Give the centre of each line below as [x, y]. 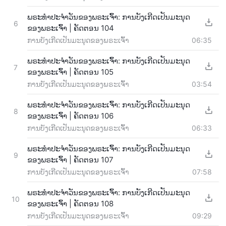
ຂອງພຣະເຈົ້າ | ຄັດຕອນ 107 [70, 159]
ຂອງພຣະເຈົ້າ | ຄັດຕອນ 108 [70, 203]
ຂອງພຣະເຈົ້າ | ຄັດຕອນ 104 [71, 28]
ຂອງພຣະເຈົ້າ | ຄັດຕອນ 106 [70, 116]
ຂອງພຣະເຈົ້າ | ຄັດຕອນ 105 [70, 72]
